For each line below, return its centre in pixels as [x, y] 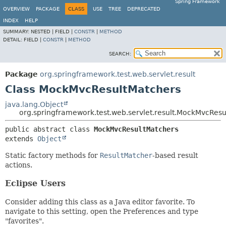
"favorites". [24, 221]
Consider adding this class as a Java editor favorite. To [100, 202]
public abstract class [49, 129]
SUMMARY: [17, 32]
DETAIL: [13, 40]
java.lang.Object [34, 104]
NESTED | [43, 32]
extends [21, 139]
